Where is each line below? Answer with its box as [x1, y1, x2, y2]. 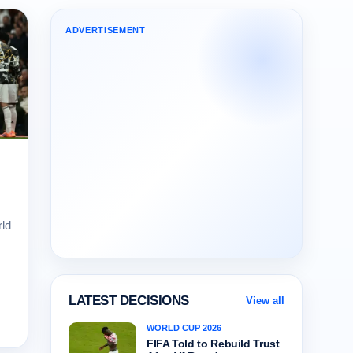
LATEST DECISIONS [69, 293, 189, 308]
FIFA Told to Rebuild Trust [147, 337, 280, 350]
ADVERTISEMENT [65, 25, 146, 35]
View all [246, 294, 284, 307]
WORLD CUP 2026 [147, 323, 221, 333]
